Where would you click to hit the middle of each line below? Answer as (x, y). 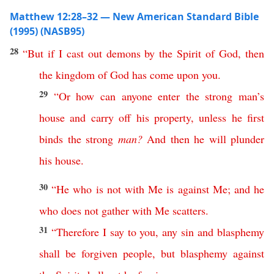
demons (123, 53)
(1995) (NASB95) (47, 31)
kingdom (75, 75)
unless (213, 117)
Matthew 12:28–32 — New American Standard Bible (134, 17)
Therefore (77, 232)
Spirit (189, 53)
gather (115, 210)
